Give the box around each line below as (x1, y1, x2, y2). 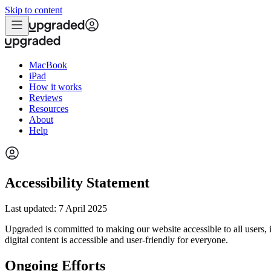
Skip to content (5, 5, 62, 15)
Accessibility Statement (5, 174, 149, 191)
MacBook (29, 60, 67, 70)
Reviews (29, 93, 62, 103)
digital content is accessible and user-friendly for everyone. (5, 234, 228, 245)
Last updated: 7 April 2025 (5, 203, 107, 214)
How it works (29, 82, 82, 92)
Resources (29, 103, 68, 114)
